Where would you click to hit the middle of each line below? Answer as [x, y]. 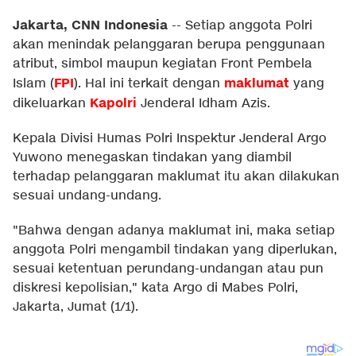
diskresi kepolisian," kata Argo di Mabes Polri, [155, 288]
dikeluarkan [51, 104]
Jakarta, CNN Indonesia [90, 25]
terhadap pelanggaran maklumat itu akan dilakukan [176, 177]
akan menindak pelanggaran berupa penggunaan [169, 45]
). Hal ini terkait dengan [149, 84]
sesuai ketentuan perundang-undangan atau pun [168, 269]
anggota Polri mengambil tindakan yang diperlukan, [175, 250]
